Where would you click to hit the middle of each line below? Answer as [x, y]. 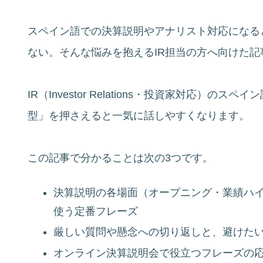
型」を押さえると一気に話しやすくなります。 [139, 115]
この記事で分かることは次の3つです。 [120, 158]
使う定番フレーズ [95, 211]
